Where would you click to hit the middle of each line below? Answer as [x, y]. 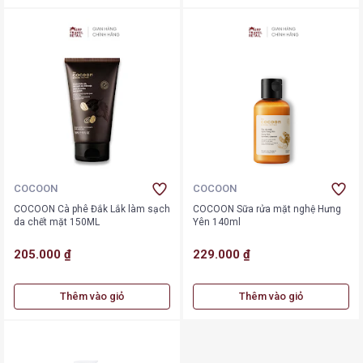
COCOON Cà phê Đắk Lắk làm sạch [92, 209]
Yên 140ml [217, 222]
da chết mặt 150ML [57, 222]
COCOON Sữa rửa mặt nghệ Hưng [267, 209]
